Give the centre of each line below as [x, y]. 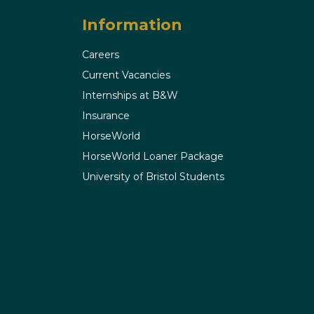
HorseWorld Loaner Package [153, 157]
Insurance [106, 116]
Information [132, 25]
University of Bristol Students [153, 177]
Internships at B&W [130, 96]
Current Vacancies [126, 75]
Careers [101, 55]
